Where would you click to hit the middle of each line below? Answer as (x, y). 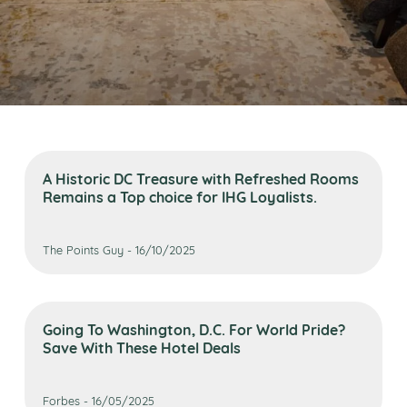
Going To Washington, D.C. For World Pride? (194, 329)
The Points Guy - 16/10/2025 (119, 249)
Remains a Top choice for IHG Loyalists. (180, 196)
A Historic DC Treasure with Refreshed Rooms (201, 178)
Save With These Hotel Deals (142, 347)
